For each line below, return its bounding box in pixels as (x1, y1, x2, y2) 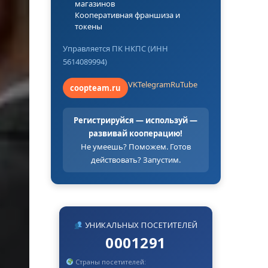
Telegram (137, 78, 170, 90)
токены (74, 20, 102, 32)
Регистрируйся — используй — (74, 114, 198, 126)
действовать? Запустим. (90, 154, 181, 165)
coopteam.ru (69, 82, 121, 93)
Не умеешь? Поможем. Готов (80, 141, 191, 152)
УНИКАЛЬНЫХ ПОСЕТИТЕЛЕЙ (83, 220, 198, 231)
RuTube (170, 78, 197, 90)
